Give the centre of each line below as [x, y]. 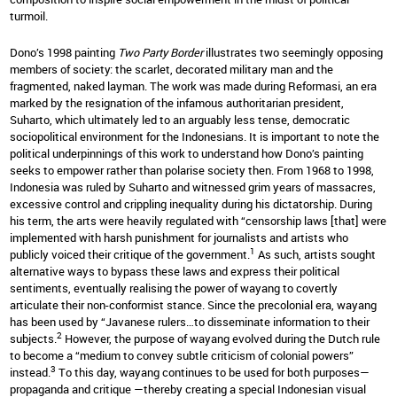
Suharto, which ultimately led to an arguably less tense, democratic [180, 119]
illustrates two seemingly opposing [293, 52]
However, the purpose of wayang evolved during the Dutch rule [221, 338]
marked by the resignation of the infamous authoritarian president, [177, 102]
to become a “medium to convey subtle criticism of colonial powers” [182, 355]
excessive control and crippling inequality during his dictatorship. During [191, 203]
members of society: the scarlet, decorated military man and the [171, 69]
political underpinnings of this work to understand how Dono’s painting [187, 153]
